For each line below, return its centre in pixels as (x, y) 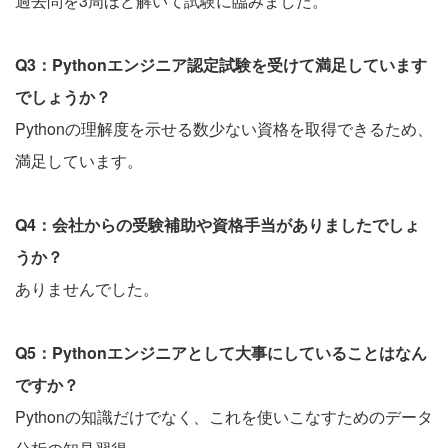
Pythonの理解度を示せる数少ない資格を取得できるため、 (224, 128)
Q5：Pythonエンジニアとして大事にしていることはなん (221, 352)
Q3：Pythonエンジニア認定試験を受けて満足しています (221, 64)
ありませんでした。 (87, 288)
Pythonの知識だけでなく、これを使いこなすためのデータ (224, 416)
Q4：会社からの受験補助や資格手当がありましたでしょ (217, 224)
